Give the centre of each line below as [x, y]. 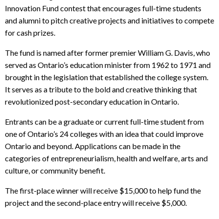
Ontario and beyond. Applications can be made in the [93, 146]
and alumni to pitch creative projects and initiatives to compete [109, 20]
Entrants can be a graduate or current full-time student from [104, 121]
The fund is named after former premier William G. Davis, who [108, 52]
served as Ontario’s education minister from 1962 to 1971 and [108, 65]
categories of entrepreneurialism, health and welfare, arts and [106, 158]
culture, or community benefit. [55, 170]
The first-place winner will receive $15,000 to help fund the [103, 190]
